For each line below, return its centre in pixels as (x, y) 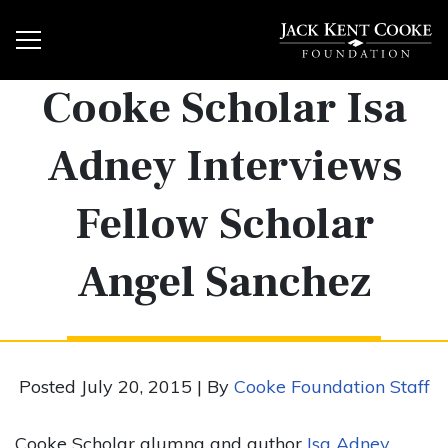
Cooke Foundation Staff (331, 386)
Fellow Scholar (224, 224)
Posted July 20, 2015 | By (126, 386)
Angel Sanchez (224, 282)
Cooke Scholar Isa (224, 108)
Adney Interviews (224, 166)
